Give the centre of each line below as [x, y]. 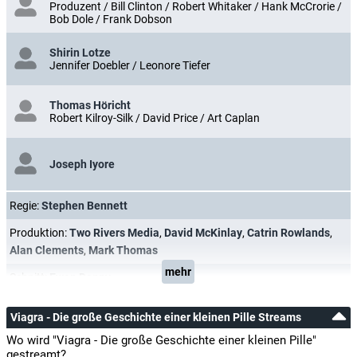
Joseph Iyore [82, 164]
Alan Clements [47, 250]
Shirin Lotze [80, 53]
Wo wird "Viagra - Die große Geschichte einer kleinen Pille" [161, 340]
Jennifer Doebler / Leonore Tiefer [130, 65]
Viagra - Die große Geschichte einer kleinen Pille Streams [156, 317]
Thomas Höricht [90, 105]
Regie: [25, 206]
